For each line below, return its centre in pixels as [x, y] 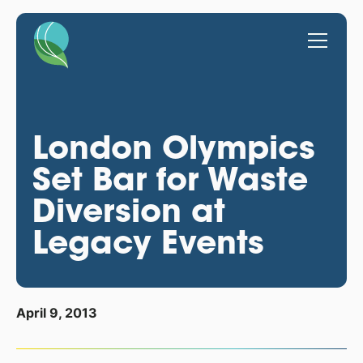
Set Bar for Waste [170, 178]
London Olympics [173, 147]
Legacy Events [148, 241]
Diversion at [128, 210]
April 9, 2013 [56, 314]
